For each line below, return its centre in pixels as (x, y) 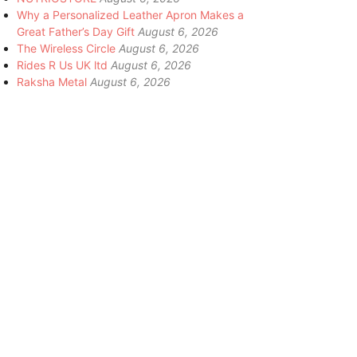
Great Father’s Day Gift (76, 31)
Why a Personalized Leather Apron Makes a (130, 14)
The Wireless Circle (66, 48)
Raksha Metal (52, 81)
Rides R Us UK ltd (62, 65)
